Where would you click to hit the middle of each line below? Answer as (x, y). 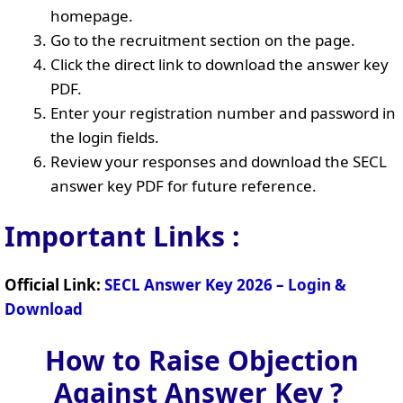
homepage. (92, 15)
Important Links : (122, 236)
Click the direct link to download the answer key (219, 64)
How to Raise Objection (201, 360)
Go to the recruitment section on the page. (203, 40)
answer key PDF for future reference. (184, 185)
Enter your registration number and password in (223, 112)
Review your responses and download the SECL (219, 161)
